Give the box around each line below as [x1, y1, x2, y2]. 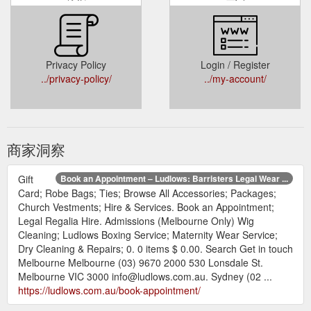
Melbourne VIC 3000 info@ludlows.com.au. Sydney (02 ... [18, 269, 272, 283]
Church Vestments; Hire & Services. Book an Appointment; [18, 199, 274, 214]
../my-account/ [203, 71, 267, 85]
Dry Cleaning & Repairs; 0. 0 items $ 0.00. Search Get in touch [18, 241, 293, 255]
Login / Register [200, 57, 270, 72]
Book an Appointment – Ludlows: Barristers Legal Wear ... [60, 171, 288, 185]
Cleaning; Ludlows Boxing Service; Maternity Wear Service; [18, 227, 278, 242]
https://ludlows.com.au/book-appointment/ [18, 283, 201, 297]
